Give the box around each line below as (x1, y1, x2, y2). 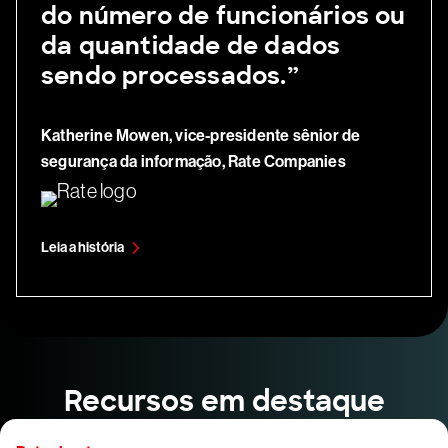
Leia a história (41, 239, 124, 257)
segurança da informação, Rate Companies (41, 152, 346, 172)
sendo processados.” (41, 60, 299, 92)
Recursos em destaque (63, 383, 385, 421)
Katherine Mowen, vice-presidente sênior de (41, 126, 361, 146)
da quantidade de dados (41, 30, 341, 62)
